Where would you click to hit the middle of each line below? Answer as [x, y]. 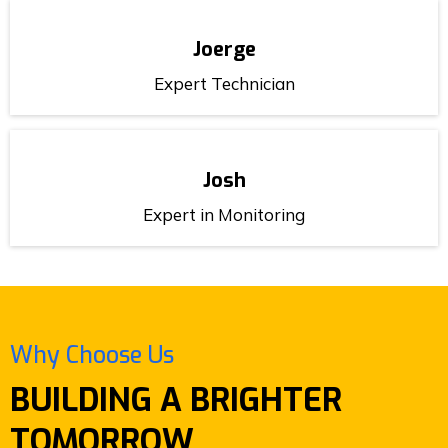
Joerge [224, 49]
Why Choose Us [92, 355]
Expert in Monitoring [224, 214]
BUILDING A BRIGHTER [176, 400]
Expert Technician [224, 83]
